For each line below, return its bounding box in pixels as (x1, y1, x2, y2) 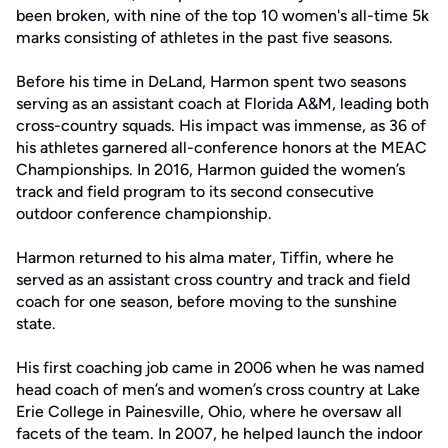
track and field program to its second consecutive (16, 182, 374, 201)
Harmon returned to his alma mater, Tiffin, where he (16, 248, 394, 267)
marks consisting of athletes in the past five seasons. (16, 28, 393, 47)
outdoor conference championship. (16, 204, 272, 223)
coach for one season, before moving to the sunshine (16, 292, 397, 311)
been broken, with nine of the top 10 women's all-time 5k (16, 6, 429, 25)
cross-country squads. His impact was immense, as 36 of (16, 116, 426, 135)
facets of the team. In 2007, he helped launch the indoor (16, 424, 423, 443)
